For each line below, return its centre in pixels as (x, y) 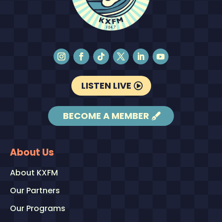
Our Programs (38, 208)
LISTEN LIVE (106, 86)
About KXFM (34, 172)
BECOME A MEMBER (106, 116)
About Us (32, 152)
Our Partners (35, 190)
